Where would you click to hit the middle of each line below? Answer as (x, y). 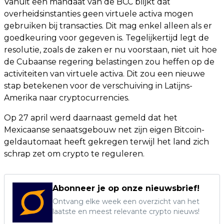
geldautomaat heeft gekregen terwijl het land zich (106, 142)
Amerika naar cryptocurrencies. (67, 98)
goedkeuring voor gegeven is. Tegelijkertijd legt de (106, 38)
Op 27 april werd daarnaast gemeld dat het (91, 118)
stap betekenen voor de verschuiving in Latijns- (98, 86)
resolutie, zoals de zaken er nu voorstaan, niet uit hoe (110, 50)
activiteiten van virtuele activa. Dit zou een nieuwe (104, 74)
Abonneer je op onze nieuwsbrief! (126, 188)
